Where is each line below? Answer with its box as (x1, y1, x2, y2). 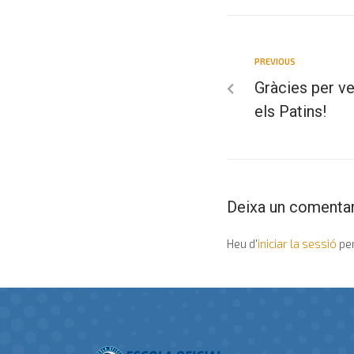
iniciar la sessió (258, 236, 337, 250)
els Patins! (254, 102, 326, 121)
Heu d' (227, 236, 258, 250)
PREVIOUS (254, 56, 296, 66)
